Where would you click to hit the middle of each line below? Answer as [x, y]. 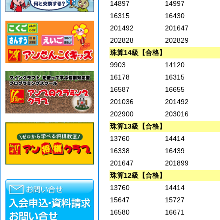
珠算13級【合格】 [138, 126]
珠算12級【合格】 [138, 176]
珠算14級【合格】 [138, 53]
